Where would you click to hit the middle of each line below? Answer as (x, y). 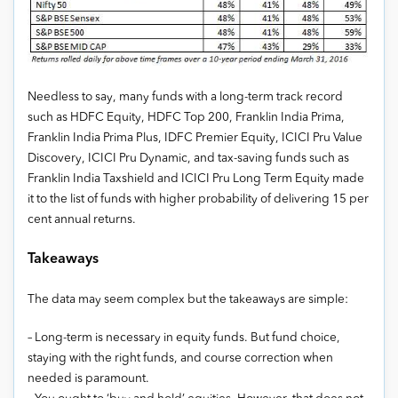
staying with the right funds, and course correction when (180, 359)
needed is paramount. (88, 379)
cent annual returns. (82, 220)
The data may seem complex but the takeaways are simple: (188, 300)
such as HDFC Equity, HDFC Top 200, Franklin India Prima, (186, 118)
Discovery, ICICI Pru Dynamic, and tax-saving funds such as (188, 159)
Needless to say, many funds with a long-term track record (185, 98)
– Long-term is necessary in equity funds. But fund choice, (184, 338)
